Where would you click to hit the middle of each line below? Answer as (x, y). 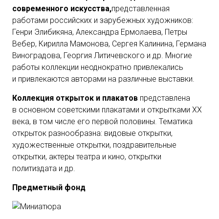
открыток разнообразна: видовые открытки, (92, 133)
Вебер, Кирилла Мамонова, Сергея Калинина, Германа (109, 44)
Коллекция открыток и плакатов (76, 98)
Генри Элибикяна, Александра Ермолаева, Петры (100, 32)
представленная (141, 9)
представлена (165, 98)
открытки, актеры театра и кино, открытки (87, 157)
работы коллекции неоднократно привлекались (98, 67)
